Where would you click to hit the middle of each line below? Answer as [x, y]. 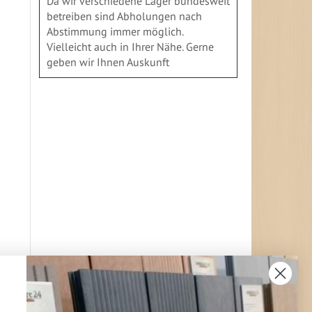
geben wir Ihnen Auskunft [108, 62]
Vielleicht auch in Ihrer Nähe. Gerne [130, 46]
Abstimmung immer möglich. [115, 31]
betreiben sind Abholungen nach [124, 16]
